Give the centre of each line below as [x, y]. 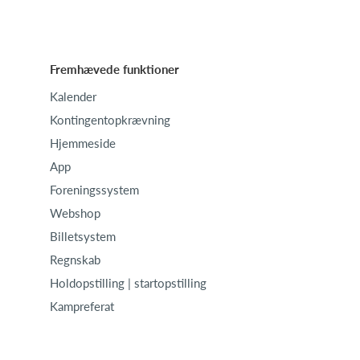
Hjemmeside [83, 143]
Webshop [75, 213]
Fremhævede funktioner [115, 69]
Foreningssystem [94, 190]
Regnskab [75, 260]
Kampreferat [82, 306]
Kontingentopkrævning [110, 120]
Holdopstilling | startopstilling [128, 283]
